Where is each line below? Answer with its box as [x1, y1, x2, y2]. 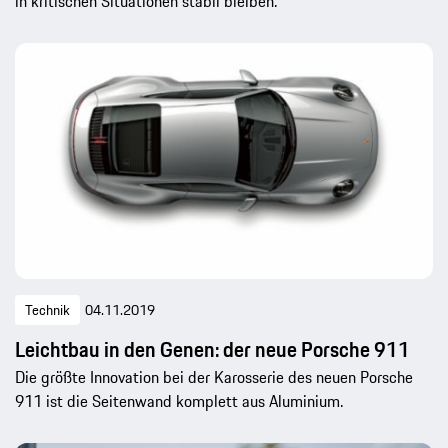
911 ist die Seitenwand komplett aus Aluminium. [15, 389, 343, 414]
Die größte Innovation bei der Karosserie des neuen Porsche [15, 365, 413, 390]
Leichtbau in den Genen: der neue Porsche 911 [15, 334, 410, 366]
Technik [25, 299, 70, 322]
